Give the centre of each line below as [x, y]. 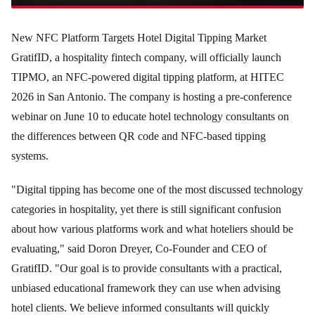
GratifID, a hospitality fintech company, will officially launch [146, 58]
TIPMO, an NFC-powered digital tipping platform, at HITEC [148, 77]
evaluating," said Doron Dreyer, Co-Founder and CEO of [139, 249]
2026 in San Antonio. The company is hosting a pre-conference [152, 97]
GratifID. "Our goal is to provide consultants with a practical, [147, 269]
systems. [30, 156]
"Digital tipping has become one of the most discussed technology [157, 190]
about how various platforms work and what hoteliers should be [152, 229]
